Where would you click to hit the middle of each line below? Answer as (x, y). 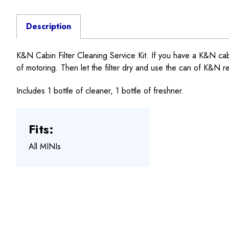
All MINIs (45, 147)
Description (48, 27)
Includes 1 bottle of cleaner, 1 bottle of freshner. (100, 91)
